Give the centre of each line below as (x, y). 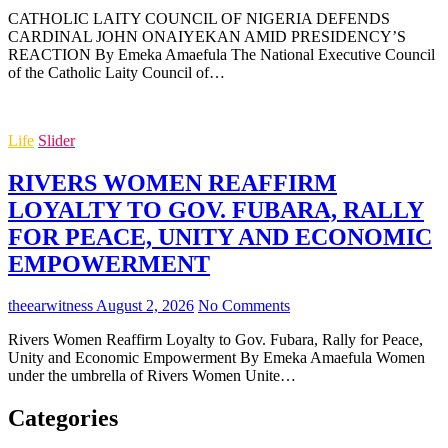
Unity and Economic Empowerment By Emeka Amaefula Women (216, 358)
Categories (63, 418)
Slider (56, 140)
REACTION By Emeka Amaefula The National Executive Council (221, 54)
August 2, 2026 (143, 306)
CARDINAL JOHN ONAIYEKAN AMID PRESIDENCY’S (207, 36)
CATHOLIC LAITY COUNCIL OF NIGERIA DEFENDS (199, 18)
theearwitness (50, 306)
